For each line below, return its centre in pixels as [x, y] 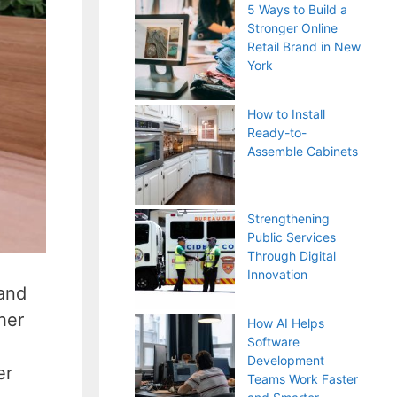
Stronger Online [292, 28]
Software [273, 342]
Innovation [277, 274]
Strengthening [288, 218]
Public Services [292, 237]
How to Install [286, 114]
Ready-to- [277, 132]
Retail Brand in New [304, 47]
